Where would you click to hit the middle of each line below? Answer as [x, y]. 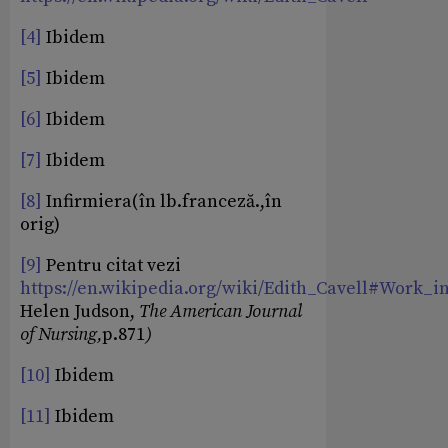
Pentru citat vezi [111, 266]
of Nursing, [61, 335]
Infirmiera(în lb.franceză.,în [162, 202]
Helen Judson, [79, 312]
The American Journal [220, 312]
